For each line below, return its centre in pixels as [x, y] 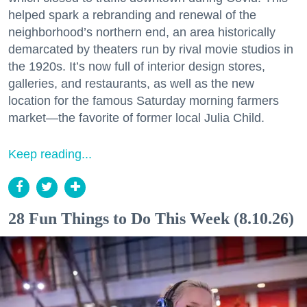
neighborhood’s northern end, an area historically [142, 32]
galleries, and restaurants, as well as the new [131, 83]
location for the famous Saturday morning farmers [144, 100]
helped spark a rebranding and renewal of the [132, 15]
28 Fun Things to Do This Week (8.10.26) [151, 218]
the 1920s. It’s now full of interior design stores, [137, 66]
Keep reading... [50, 154]
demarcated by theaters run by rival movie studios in [151, 49]
